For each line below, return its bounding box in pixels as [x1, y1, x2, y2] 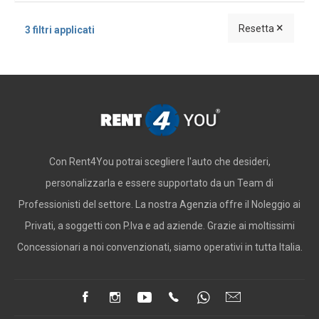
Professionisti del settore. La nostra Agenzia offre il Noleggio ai [19, 199, 300, 210]
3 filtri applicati [25, 24, 95, 36]
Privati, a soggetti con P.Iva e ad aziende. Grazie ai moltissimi [24, 220, 295, 231]
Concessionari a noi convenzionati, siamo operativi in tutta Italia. [16, 241, 303, 253]
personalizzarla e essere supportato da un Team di [46, 177, 273, 189]
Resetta [239, 23, 276, 34]
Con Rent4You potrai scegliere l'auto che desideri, [48, 156, 271, 167]
